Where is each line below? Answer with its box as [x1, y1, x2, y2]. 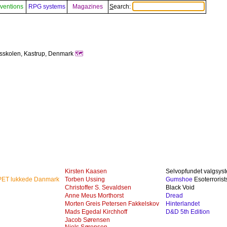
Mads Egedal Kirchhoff [65, 208, 127, 215]
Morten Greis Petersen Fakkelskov [65, 200, 159, 207]
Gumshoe [166, 176, 193, 183]
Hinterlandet [166, 200, 200, 207]
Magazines [72, 3, 103, 10]
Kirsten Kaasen [65, 168, 107, 175]
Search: [113, 3, 132, 10]
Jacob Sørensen [65, 216, 110, 223]
